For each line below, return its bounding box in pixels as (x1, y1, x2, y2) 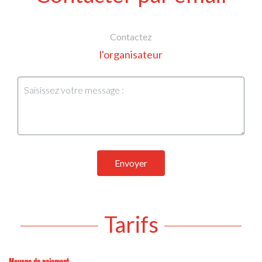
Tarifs (104, 210, 158, 237)
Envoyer (115, 157, 147, 168)
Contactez (110, 30, 152, 42)
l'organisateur (99, 47, 163, 61)
